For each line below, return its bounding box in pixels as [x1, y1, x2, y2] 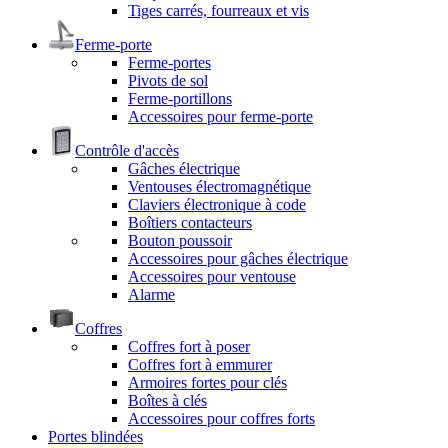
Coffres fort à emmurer [128, 355, 272, 373]
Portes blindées [48, 427, 143, 445]
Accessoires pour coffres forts [128, 409, 315, 427]
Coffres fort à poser [128, 337, 250, 355]
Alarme [128, 285, 175, 303]
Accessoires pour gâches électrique [128, 249, 348, 267]
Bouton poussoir [128, 231, 232, 249]
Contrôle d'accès [75, 141, 179, 159]
